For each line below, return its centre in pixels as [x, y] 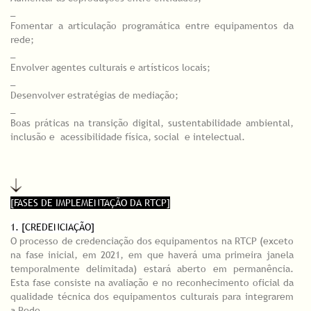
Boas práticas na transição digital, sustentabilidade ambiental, [152, 123]
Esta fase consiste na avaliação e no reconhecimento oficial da [152, 282]
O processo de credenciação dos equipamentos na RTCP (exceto [152, 241]
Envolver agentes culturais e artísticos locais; [110, 68]
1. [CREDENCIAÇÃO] [52, 227]
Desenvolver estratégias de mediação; [94, 95]
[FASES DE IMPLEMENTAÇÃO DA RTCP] [90, 202]
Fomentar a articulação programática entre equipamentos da [152, 26]
